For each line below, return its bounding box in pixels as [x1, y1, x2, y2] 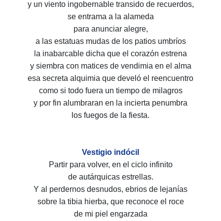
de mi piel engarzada [74, 210, 147, 219]
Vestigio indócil [82, 148, 139, 157]
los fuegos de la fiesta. [72, 111, 149, 120]
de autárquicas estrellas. [68, 173, 153, 182]
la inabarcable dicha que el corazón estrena [34, 49, 187, 58]
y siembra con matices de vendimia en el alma [30, 62, 191, 71]
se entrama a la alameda [67, 12, 154, 21]
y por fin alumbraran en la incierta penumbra [34, 99, 187, 108]
